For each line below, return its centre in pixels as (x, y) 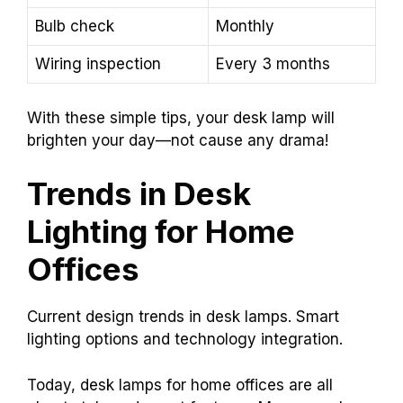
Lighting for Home (161, 232)
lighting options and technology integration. (185, 340)
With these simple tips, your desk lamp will (181, 117)
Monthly (245, 27)
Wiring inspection (98, 64)
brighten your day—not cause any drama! (178, 140)
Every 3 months (273, 64)
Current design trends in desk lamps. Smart (183, 317)
